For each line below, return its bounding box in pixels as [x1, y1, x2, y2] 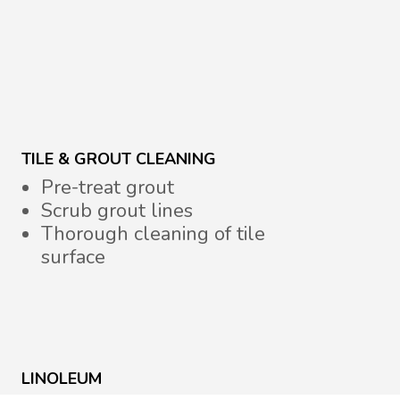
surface [41, 244, 106, 271]
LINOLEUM [21, 368, 103, 390]
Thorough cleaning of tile [41, 221, 266, 248]
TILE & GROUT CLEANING [21, 148, 217, 171]
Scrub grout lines [41, 197, 194, 225]
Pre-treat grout [41, 174, 175, 202]
